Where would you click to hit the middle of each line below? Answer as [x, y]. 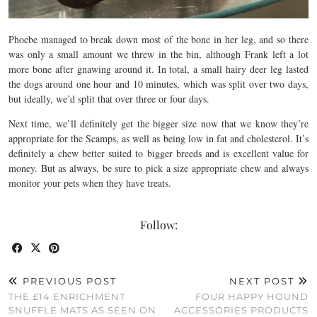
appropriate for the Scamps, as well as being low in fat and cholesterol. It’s [158, 138]
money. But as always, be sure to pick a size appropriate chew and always [158, 168]
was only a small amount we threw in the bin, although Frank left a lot [158, 54]
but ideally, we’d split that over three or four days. [109, 98]
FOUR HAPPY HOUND [252, 296]
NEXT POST [264, 281]
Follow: [158, 224]
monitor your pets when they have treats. [90, 183]
